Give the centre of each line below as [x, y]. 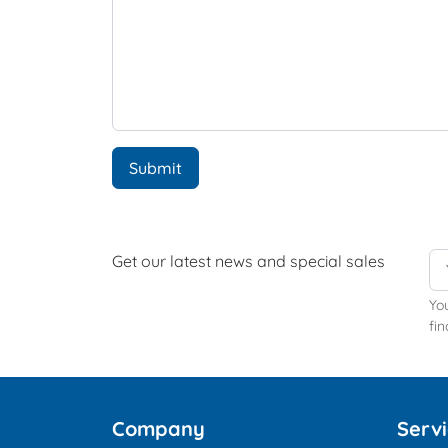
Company [158, 428]
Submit [155, 168]
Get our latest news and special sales [248, 261]
